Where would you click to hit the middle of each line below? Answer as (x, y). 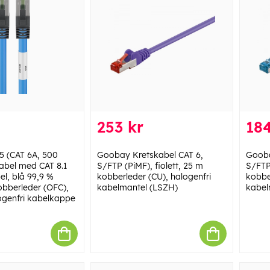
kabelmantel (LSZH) (137, 188)
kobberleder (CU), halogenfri (154, 177)
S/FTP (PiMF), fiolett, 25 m (150, 166)
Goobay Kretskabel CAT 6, (150, 155)
